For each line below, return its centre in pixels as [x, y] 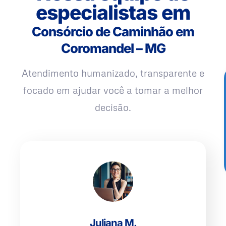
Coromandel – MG [113, 48]
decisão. [113, 107]
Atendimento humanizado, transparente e [113, 73]
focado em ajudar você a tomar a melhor [113, 90]
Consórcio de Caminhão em [113, 32]
